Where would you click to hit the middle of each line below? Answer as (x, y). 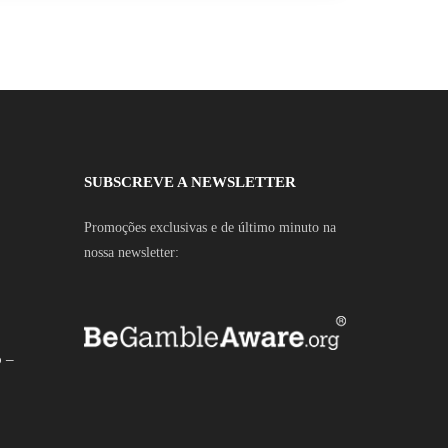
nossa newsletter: (131, 252)
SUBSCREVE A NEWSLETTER (189, 182)
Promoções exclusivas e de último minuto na (209, 227)
